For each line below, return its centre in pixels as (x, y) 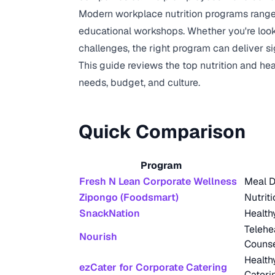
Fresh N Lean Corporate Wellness (158, 181)
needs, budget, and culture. (139, 83)
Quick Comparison (162, 132)
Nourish (98, 237)
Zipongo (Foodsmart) (129, 197)
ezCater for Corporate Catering (153, 267)
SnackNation (110, 213)
